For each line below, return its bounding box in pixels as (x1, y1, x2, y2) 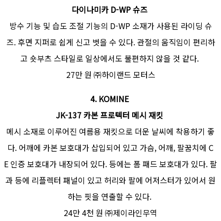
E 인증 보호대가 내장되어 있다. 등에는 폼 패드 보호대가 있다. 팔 (4, 157, 217, 170)
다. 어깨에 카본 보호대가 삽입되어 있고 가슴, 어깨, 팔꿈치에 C (7, 141, 214, 153)
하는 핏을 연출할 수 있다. (68, 190, 153, 202)
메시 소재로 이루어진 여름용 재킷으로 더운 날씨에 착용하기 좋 (6, 125, 215, 137)
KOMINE (99, 92, 131, 105)
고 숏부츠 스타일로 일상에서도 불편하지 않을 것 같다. (20, 52, 201, 64)
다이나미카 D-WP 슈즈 (72, 3, 149, 15)
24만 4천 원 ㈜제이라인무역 (64, 206, 157, 219)
